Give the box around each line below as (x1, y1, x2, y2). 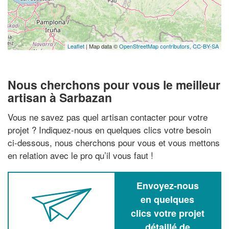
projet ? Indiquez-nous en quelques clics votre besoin (8, 123, 211, 136)
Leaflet (67, 42, 84, 50)
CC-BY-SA (193, 42, 219, 50)
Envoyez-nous (136, 178, 199, 192)
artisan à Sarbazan (8, 89, 112, 106)
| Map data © (84, 42, 119, 50)
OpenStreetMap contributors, (119, 42, 193, 50)
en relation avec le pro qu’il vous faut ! (8, 148, 153, 162)
